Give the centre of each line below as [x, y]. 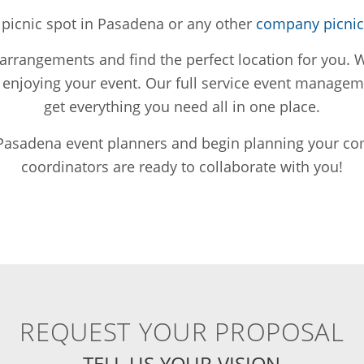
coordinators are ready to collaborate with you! [182, 166]
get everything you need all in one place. [182, 107]
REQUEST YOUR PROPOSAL [182, 331]
